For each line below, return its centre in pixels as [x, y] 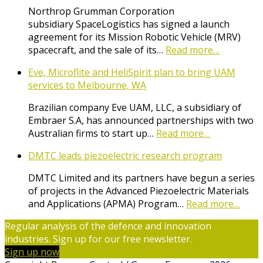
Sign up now [32, 252]
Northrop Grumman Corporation [101, 11]
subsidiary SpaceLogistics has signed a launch [129, 24]
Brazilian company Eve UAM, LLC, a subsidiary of [135, 108]
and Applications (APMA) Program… [107, 204]
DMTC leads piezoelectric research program [125, 156]
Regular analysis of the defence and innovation [108, 226]
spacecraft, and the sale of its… [97, 50]
